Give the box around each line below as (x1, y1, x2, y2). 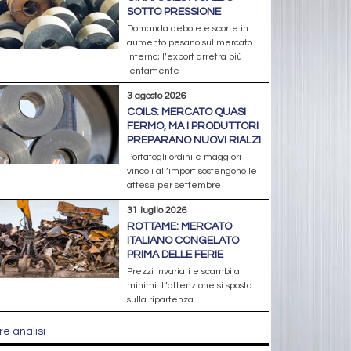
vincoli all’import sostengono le (126, 165, 257, 176)
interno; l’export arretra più (126, 51, 242, 62)
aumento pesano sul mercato (126, 37, 252, 48)
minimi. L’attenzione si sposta (126, 280, 252, 291)
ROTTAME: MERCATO (126, 220, 232, 232)
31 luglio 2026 (126, 204, 187, 215)
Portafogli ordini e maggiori (126, 151, 241, 162)
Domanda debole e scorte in (126, 23, 248, 34)
